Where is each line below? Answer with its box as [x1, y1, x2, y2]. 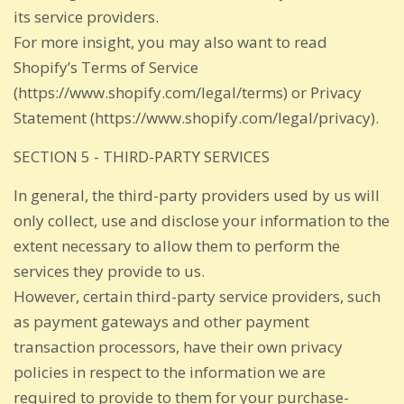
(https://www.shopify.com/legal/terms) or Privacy [14, 81, 362, 103]
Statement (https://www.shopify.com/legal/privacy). [14, 106, 379, 128]
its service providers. [14, 5, 159, 27]
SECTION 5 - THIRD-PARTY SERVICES [14, 145, 270, 167]
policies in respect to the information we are [14, 361, 326, 382]
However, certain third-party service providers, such [14, 285, 381, 307]
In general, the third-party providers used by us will [14, 184, 380, 206]
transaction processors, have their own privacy [14, 335, 343, 357]
